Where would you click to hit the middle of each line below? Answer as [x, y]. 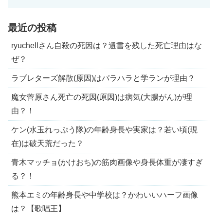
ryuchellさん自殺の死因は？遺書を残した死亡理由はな [107, 46]
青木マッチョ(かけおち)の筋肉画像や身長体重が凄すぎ [107, 163]
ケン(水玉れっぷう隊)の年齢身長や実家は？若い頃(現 [104, 130]
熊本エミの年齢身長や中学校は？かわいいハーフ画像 [105, 195]
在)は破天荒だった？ [47, 144]
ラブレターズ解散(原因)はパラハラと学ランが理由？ [103, 78]
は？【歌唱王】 [38, 209]
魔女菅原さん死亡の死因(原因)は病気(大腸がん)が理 [102, 97]
